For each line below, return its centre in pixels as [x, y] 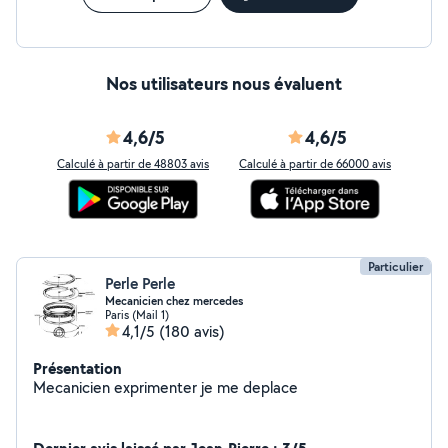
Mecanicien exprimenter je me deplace [165, 387]
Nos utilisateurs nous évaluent [224, 83]
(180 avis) [192, 331]
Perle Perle [140, 283]
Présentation [77, 368]
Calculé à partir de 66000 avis [315, 163]
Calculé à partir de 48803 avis [133, 163]
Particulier [395, 266]
